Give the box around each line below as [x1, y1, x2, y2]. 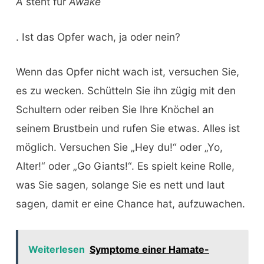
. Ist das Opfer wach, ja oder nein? [15, 30, 180, 43]
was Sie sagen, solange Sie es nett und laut [15, 179, 225, 192]
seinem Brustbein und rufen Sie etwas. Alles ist [15, 122, 240, 135]
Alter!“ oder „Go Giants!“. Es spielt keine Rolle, [15, 160, 235, 173]
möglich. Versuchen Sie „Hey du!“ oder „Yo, [15, 141, 223, 154]
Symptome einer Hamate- [89, 243, 209, 256]
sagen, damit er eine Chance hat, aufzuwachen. [15, 197, 245, 210]
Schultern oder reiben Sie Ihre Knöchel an [15, 103, 214, 116]
